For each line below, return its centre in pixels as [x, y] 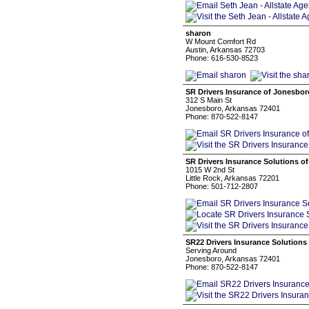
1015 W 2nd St [210, 170]
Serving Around [211, 250]
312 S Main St [209, 100]
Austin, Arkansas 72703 [225, 50]
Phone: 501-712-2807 [222, 186]
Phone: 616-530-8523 [222, 58]
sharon [198, 33]
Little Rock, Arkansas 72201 [232, 178]
